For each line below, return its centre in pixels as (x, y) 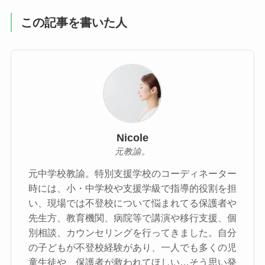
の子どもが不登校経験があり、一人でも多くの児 (132, 247)
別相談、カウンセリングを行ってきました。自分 (132, 232)
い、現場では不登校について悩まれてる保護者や (132, 203)
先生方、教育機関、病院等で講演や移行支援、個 (132, 217)
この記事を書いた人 (74, 23)
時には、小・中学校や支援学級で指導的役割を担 (132, 188)
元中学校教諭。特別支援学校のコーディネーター (132, 173)
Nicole (132, 138)
